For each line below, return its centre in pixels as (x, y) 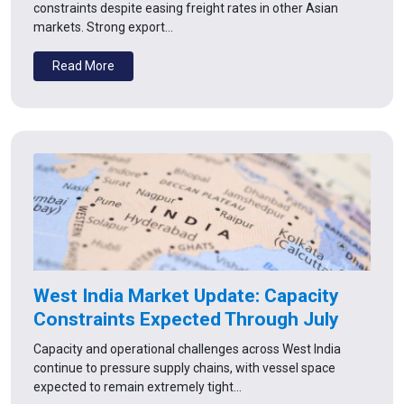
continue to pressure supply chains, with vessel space (184, 367)
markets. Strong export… (103, 27)
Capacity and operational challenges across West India (187, 349)
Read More (83, 65)
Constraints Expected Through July (186, 319)
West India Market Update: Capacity (186, 295)
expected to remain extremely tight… (138, 386)
